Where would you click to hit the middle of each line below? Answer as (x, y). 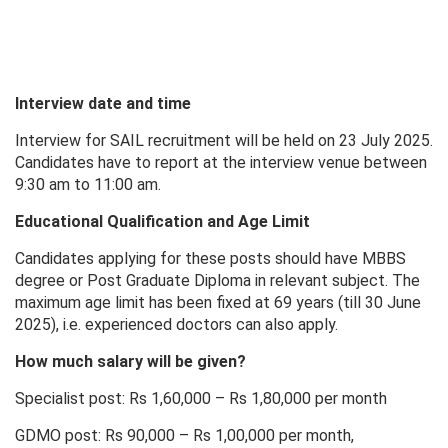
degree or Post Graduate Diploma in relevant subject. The (217, 281)
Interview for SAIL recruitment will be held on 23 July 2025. (224, 141)
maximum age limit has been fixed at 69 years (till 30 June (218, 303)
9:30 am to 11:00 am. (88, 185)
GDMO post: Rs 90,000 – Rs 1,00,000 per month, (184, 436)
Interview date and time (103, 104)
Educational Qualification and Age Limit (162, 222)
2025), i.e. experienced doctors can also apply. (176, 325)
